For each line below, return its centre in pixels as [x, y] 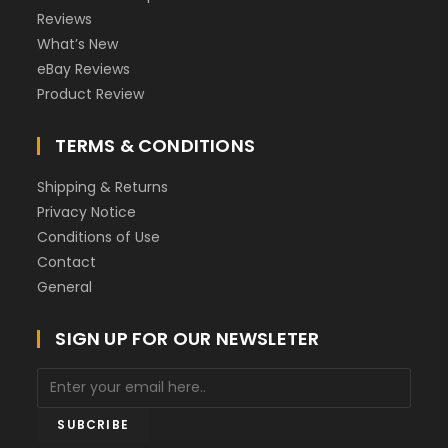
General [65, 286]
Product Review [91, 93]
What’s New [78, 43]
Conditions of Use [99, 236]
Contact [67, 261]
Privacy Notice [87, 211]
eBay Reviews [84, 68]
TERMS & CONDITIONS [155, 145]
